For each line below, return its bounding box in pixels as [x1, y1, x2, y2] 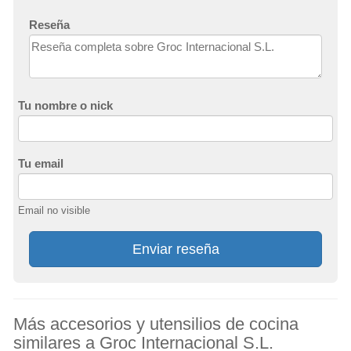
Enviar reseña [132, 241, 219, 257]
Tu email [18, 156, 63, 170]
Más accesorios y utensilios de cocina [13, 313, 299, 334]
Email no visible [18, 204, 90, 216]
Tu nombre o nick [18, 98, 113, 112]
